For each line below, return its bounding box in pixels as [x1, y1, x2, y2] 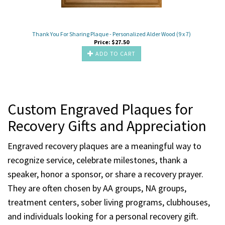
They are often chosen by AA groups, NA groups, [8, 182, 186, 194]
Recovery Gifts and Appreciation [8, 116, 206, 135]
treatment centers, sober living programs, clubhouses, [8, 196, 210, 208]
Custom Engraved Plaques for [8, 99, 193, 119]
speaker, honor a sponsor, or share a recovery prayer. [8, 168, 203, 180]
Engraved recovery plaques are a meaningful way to [8, 140, 201, 152]
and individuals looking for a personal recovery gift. [8, 210, 198, 222]
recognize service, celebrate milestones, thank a [8, 154, 187, 166]
